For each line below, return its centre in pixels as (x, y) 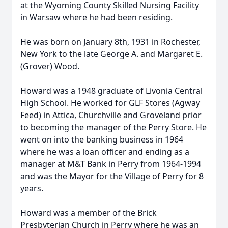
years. (32, 188)
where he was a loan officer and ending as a (105, 152)
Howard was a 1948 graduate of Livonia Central (111, 91)
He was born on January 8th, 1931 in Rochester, (110, 42)
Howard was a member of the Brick (89, 213)
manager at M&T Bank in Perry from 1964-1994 (111, 164)
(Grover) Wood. (50, 66)
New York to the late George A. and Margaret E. (111, 54)
